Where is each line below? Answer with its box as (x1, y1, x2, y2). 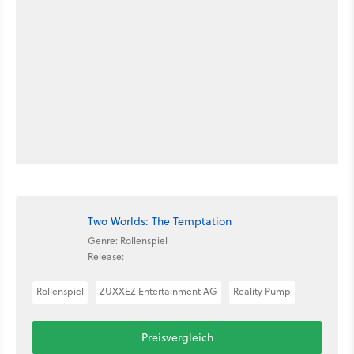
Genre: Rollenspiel (88, 233, 168, 247)
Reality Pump (233, 284, 291, 299)
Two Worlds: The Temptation (88, 213, 232, 229)
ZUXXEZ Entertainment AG (100, 284, 217, 299)
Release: (88, 249, 124, 263)
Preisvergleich (141, 330, 213, 346)
